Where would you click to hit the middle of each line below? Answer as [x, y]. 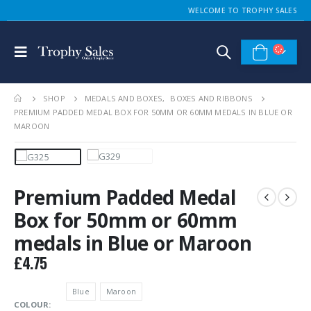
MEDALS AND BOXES [124, 98]
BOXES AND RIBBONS [211, 98]
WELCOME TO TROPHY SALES [243, 10]
